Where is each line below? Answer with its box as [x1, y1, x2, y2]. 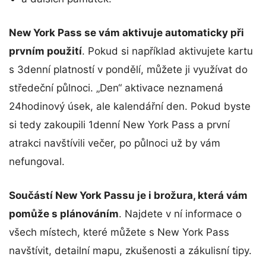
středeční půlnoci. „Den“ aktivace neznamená [9, 81, 223, 94]
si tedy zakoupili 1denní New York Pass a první [9, 118, 230, 131]
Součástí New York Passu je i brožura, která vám [9, 189, 248, 201]
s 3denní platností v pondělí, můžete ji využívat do [9, 63, 248, 75]
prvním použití [9, 45, 82, 57]
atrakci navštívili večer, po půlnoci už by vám [9, 137, 220, 149]
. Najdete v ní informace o [119, 207, 242, 220]
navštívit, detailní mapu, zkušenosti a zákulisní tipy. [9, 244, 252, 256]
